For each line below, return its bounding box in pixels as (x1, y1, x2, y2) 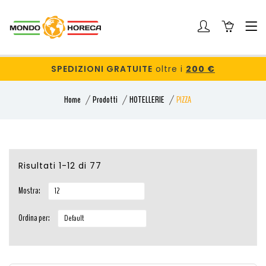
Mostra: (18, 183, 40, 197)
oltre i (153, 62, 186, 75)
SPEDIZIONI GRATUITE (51, 62, 153, 75)
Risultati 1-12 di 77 (18, 159, 102, 172)
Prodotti (93, 93, 118, 106)
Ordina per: (18, 211, 50, 224)
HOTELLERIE (129, 93, 164, 106)
